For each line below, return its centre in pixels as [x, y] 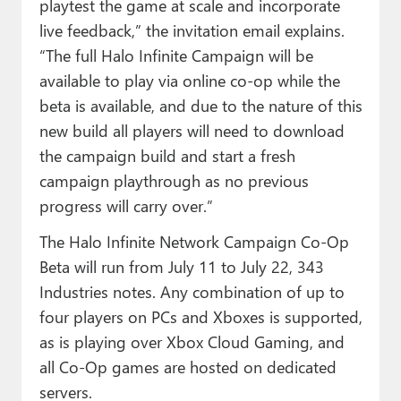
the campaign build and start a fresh [167, 156]
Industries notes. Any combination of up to [192, 292]
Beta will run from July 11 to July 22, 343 [181, 267]
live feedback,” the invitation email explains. [192, 30]
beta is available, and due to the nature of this [200, 106]
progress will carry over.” [126, 206]
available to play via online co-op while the [189, 81]
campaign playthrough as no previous [174, 181]
